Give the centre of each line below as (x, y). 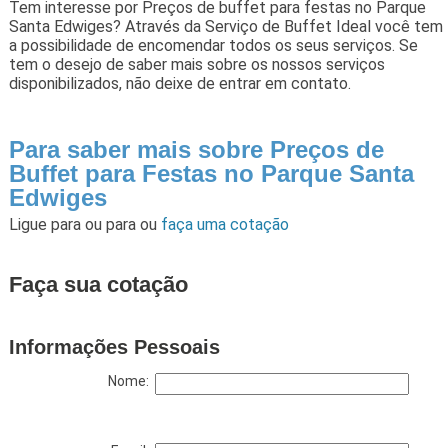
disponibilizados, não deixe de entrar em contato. (179, 83)
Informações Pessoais (114, 346)
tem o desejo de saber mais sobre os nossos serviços (196, 64)
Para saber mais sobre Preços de (196, 149)
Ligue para (46, 224)
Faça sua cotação (98, 284)
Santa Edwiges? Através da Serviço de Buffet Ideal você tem (225, 26)
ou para (112, 224)
